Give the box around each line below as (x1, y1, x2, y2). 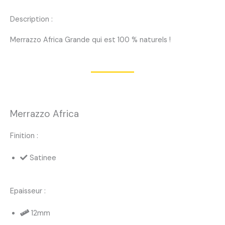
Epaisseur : (10, 186, 46, 196)
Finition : (10, 131, 38, 141)
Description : (10, 15, 53, 24)
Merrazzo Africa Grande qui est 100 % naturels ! (10, 35, 171, 45)
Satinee (30, 153, 56, 163)
